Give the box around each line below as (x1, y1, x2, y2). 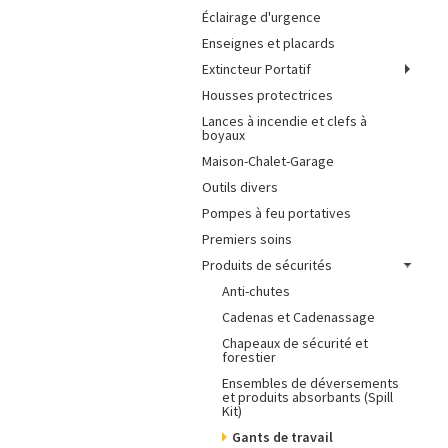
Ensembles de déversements (222, 374, 399, 392)
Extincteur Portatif (202, 60, 311, 78)
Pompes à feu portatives (202, 204, 351, 222)
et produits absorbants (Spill (222, 388, 393, 406)
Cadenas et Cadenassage (222, 308, 375, 326)
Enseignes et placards (202, 34, 335, 52)
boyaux (202, 126, 245, 144)
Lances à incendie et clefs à (202, 112, 367, 130)
